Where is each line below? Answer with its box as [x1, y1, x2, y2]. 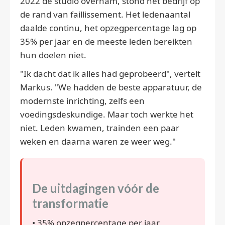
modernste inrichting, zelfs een [20, 95, 145, 107]
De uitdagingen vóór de [32, 181, 159, 196]
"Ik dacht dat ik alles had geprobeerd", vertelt [20, 68, 200, 80]
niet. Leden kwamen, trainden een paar [20, 122, 179, 134]
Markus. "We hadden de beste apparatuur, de [20, 81, 202, 93]
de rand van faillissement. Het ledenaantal [20, 9, 190, 21]
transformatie [32, 196, 108, 211]
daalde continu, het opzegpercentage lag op [20, 22, 196, 34]
